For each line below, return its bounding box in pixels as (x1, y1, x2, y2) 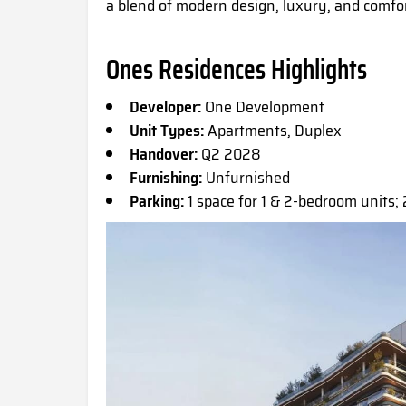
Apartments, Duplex (204, 117, 342, 143)
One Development (201, 93, 324, 120)
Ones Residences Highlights (106, 47, 367, 91)
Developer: (130, 93, 201, 120)
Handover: (130, 140, 198, 167)
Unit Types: (130, 117, 204, 143)
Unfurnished (202, 164, 290, 190)
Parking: (130, 188, 184, 214)
